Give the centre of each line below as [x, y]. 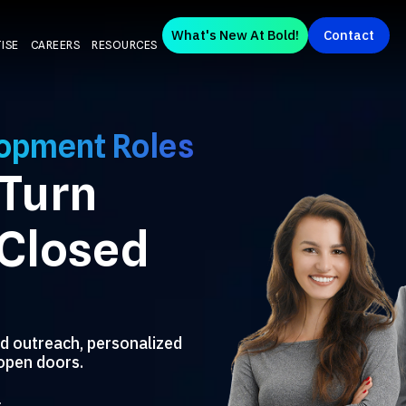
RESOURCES [125, 45]
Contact [348, 34]
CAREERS [55, 45]
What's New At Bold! [235, 34]
